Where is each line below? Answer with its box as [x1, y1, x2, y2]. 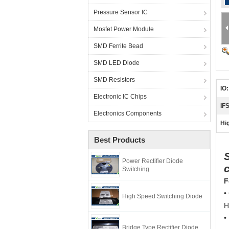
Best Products [94, 135, 145, 144]
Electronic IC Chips [94, 93, 147, 100]
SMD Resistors [94, 76, 135, 83]
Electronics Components [94, 110, 162, 117]
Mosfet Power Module [94, 26, 154, 33]
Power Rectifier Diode [122, 157, 183, 165]
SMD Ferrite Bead [94, 42, 143, 50]
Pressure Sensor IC [94, 9, 148, 16]
